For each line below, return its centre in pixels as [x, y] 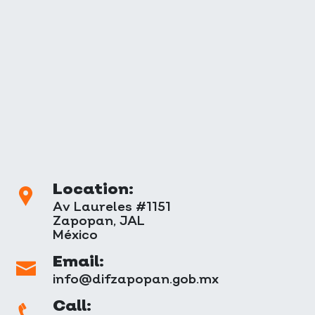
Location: [93, 188]
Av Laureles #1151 [112, 206]
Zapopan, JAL [99, 220]
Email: [78, 261]
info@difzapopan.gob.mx [136, 278]
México [75, 234]
